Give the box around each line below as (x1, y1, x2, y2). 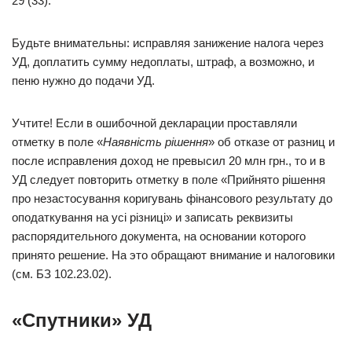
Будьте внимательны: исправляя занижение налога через (12, 36, 324, 49)
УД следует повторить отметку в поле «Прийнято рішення (12, 173, 325, 186)
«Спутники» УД (12, 310, 152, 331)
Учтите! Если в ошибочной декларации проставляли (12, 116, 297, 130)
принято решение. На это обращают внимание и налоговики (12, 248, 335, 262)
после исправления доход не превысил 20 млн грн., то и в (12, 154, 325, 167)
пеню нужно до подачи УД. (12, 74, 155, 87)
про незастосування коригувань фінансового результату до (12, 192, 332, 205)
